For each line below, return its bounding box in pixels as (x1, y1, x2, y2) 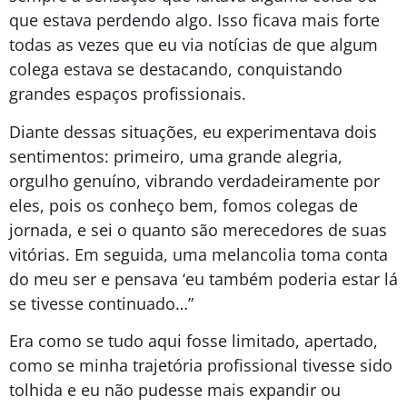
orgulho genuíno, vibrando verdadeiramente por (9, 169, 380, 192)
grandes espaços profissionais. (9, 83, 251, 105)
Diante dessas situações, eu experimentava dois (9, 120, 377, 143)
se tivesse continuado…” (9, 292, 194, 314)
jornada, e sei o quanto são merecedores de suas (9, 218, 387, 241)
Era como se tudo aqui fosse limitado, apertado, (9, 330, 378, 352)
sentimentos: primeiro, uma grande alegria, (9, 144, 342, 167)
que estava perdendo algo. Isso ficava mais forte (9, 9, 380, 32)
